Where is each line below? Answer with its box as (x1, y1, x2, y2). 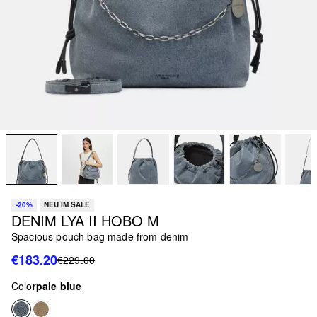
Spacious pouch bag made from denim (11, 229, 189, 243)
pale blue (35, 278, 82, 293)
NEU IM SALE (44, 200, 90, 210)
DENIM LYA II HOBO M (11, 209, 159, 231)
